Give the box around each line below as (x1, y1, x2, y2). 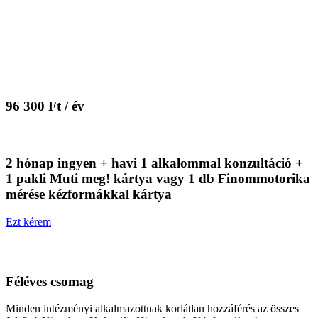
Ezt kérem (6, 215, 51, 228)
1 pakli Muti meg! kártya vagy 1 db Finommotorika (6, 171, 310, 187)
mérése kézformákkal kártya (6, 187, 172, 202)
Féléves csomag (6, 273, 94, 289)
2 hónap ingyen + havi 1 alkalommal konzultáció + (6, 155, 303, 171)
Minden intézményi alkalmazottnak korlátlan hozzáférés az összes (6, 302, 299, 315)
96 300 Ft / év (6, 98, 84, 114)
